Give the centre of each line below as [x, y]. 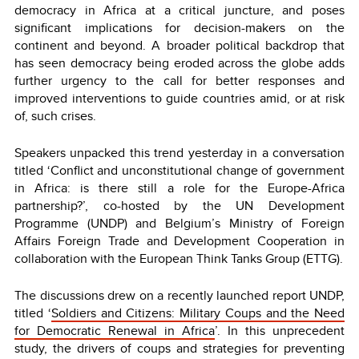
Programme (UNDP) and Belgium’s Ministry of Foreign [179, 223]
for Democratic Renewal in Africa [115, 330]
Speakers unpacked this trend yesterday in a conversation [179, 152]
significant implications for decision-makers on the [179, 27]
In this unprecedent [286, 330]
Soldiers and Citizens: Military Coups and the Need [198, 313]
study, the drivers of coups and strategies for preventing [179, 348]
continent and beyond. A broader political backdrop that [179, 45]
